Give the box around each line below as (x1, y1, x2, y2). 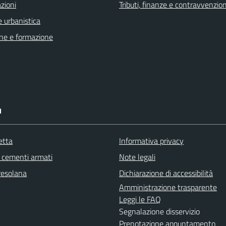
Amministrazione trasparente (119, 181, 217, 193)
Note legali (119, 151, 155, 163)
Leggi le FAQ (119, 193, 161, 205)
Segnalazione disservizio (119, 205, 200, 217)
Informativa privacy (119, 135, 184, 147)
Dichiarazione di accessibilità (119, 167, 213, 179)
